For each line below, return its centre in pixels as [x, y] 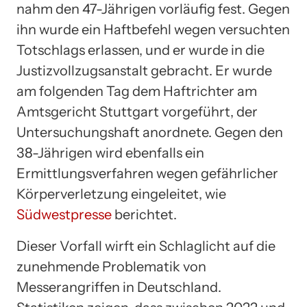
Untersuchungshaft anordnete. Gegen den [150, 132]
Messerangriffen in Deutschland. [119, 287]
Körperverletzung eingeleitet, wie [121, 194]
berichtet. [144, 214]
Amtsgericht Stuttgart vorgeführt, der [137, 111]
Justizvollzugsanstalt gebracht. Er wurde [144, 70]
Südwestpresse [64, 214]
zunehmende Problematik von [111, 266]
